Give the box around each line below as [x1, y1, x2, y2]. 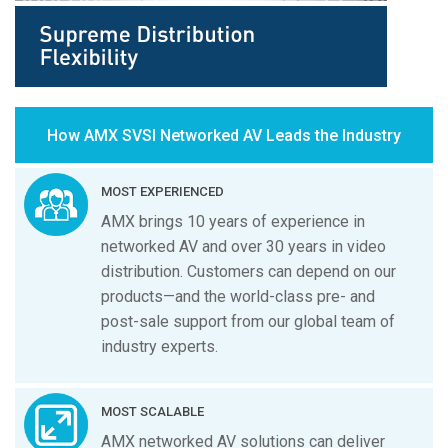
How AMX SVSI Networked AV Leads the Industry [47, 126, 401, 146]
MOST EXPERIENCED [101, 183, 225, 199]
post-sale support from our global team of [101, 311, 396, 331]
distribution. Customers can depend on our [101, 261, 397, 281]
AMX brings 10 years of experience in [101, 211, 366, 231]
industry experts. [101, 336, 219, 356]
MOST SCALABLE [101, 403, 205, 419]
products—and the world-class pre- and [101, 286, 376, 306]
